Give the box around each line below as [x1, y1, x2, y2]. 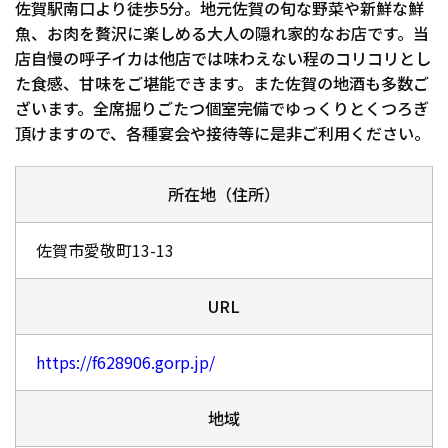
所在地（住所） [168, 182, 280, 207]
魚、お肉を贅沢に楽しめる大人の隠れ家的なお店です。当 [15, 21, 429, 46]
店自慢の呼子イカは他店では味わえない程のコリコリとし [15, 46, 431, 71]
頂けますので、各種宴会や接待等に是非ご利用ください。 [15, 121, 430, 146]
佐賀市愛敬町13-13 [36, 238, 174, 263]
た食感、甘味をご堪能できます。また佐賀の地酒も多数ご [15, 71, 429, 96]
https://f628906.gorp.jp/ [36, 350, 215, 375]
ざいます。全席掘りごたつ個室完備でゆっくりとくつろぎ [15, 96, 429, 121]
